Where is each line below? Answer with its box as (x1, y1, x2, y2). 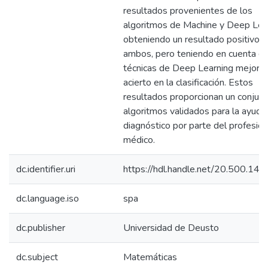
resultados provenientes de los (123, 4, 252, 17)
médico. (123, 133, 155, 147)
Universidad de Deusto (123, 221, 219, 234)
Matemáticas (123, 251, 177, 264)
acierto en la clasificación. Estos (123, 76, 253, 89)
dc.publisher (16, 221, 65, 234)
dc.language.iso (16, 192, 79, 205)
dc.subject (16, 251, 58, 264)
